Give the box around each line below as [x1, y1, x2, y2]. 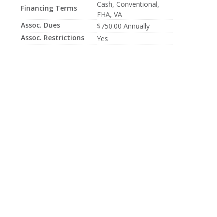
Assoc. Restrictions [20, 33, 84, 42]
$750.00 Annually [96, 21, 150, 31]
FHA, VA [96, 10, 122, 19]
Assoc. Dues [20, 20, 60, 30]
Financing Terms [20, 3, 77, 13]
